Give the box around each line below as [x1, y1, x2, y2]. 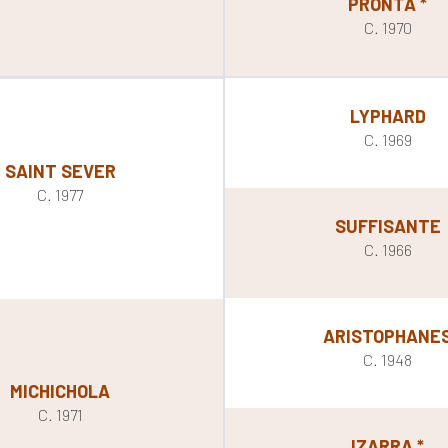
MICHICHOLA [10, 379, 111, 402]
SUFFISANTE [334, 214, 441, 237]
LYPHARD [349, 104, 426, 127]
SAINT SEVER [4, 160, 116, 183]
